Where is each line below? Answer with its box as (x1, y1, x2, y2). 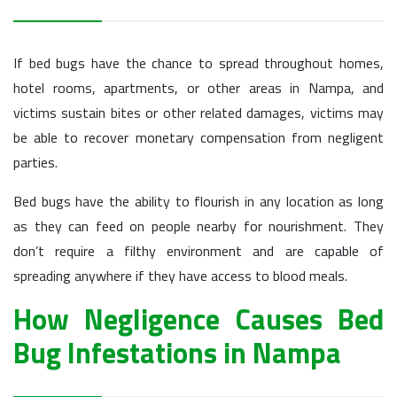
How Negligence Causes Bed (13, 298, 384, 340)
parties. (13, 152, 58, 173)
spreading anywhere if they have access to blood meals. (13, 265, 347, 286)
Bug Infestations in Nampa (13, 331, 341, 374)
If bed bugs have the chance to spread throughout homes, (13, 52, 384, 74)
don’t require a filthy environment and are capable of (13, 240, 384, 261)
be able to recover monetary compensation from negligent (13, 127, 384, 148)
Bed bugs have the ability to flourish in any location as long (13, 191, 384, 212)
